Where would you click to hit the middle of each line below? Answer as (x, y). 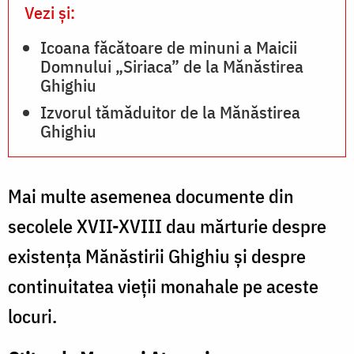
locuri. (32, 316)
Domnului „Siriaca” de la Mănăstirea (172, 66)
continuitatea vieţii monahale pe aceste (163, 286)
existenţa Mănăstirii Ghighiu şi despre (157, 256)
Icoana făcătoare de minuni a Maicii (169, 47)
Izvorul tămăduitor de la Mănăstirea (170, 111)
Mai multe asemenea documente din (151, 196)
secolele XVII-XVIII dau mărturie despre (167, 226)
